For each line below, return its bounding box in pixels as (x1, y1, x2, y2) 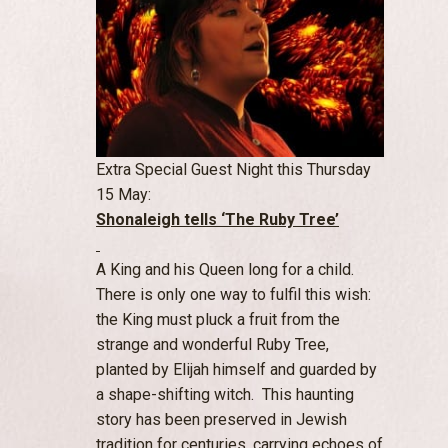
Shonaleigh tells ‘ (96, 209, 225, 229)
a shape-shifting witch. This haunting (96, 384, 354, 404)
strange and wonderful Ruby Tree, (96, 334, 329, 354)
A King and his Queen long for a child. (96, 259, 354, 279)
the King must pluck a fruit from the (96, 309, 340, 329)
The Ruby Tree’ (225, 209, 339, 229)
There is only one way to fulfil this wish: (96, 284, 371, 304)
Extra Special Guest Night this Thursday (96, 159, 371, 179)
